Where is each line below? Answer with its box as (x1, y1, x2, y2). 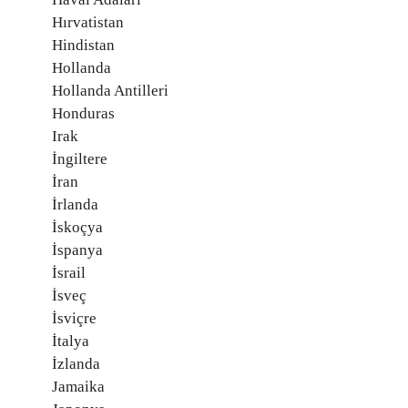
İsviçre (52, 310, 97, 327)
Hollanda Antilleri (52, 82, 168, 99)
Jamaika (52, 378, 105, 395)
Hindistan (52, 36, 115, 54)
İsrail (52, 264, 86, 281)
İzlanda (52, 355, 100, 372)
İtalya (52, 332, 89, 350)
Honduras (52, 105, 115, 122)
